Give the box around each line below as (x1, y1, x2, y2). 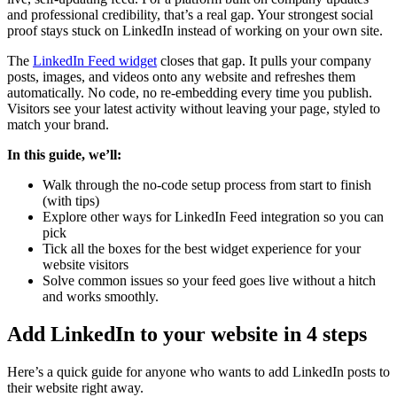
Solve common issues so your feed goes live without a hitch (43, 272, 376, 288)
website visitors (43, 256, 128, 272)
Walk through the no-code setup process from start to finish (43, 176, 371, 192)
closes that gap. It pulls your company (157, 52, 371, 68)
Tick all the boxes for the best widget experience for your (43, 240, 361, 256)
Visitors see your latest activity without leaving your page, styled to (7, 100, 380, 116)
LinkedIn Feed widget (33, 52, 157, 68)
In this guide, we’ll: (7, 146, 121, 162)
